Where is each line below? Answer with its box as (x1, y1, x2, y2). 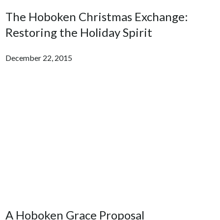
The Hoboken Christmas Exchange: (5, 9, 188, 24)
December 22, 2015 (5, 53, 72, 62)
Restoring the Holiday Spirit (5, 25, 152, 39)
